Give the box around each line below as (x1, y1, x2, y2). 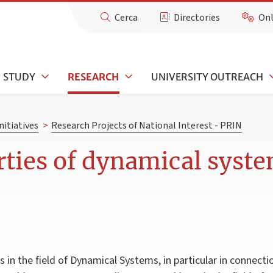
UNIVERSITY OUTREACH (151, 70, 264, 83)
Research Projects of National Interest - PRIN (51, 119, 242, 133)
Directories (174, 11, 221, 24)
